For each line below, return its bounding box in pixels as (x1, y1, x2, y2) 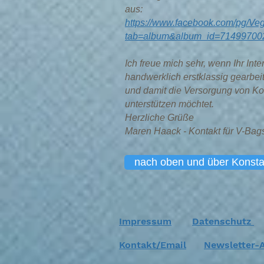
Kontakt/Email (119, 239, 186, 250)
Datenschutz (192, 216, 254, 227)
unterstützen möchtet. (125, 99, 214, 109)
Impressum (119, 216, 171, 227)
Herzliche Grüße (125, 113, 194, 123)
